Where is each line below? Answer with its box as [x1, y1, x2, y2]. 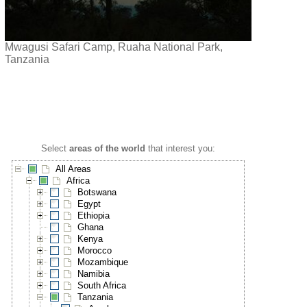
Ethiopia [77, 210, 110, 221]
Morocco [77, 245, 112, 256]
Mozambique [77, 257, 129, 268]
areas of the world [69, 143, 146, 154]
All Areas [56, 164, 92, 175]
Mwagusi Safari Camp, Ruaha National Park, [5, 41, 223, 53]
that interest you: [145, 143, 216, 154]
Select [41, 143, 70, 154]
